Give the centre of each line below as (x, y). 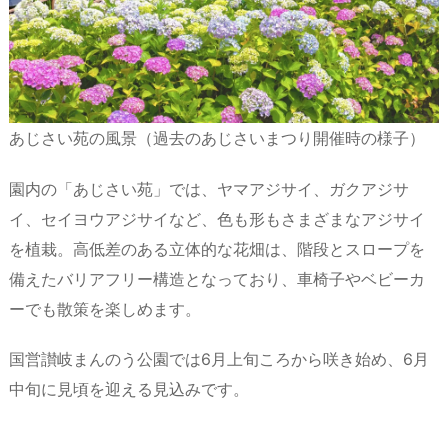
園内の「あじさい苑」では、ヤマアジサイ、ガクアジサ (209, 188)
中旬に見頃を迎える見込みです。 (129, 389)
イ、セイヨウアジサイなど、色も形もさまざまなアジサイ (217, 218)
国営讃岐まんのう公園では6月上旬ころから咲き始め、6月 (219, 359)
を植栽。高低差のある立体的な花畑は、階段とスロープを (217, 248)
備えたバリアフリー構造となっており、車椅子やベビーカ (217, 278)
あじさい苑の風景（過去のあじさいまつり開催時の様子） (217, 137)
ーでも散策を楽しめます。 (105, 308)
